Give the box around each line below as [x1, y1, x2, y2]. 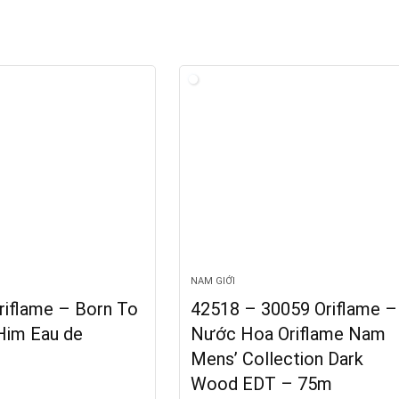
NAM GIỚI [191, 274, 236, 287]
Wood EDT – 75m [191, 372, 333, 395]
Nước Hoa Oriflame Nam [191, 322, 387, 345]
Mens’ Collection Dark [191, 347, 364, 370]
